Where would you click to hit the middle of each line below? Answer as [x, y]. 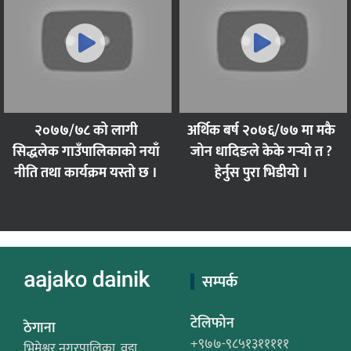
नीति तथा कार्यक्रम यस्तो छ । [86, 174]
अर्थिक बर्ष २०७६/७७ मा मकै [261, 131]
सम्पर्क [220, 282]
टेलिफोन [212, 324]
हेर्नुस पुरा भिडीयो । [261, 174]
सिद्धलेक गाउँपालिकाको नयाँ [86, 152]
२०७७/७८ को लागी [86, 131]
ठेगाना [40, 328]
